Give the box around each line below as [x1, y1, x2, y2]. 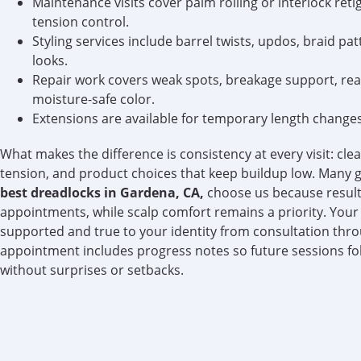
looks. [32, 52, 68, 70]
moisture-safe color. [32, 90, 155, 109]
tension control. [32, 13, 129, 31]
